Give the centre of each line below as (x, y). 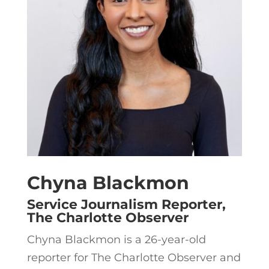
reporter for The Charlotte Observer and (134, 258)
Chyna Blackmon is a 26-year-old (116, 240)
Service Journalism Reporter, (126, 205)
